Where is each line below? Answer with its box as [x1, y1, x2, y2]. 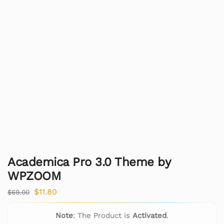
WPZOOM [7, 169, 61, 183]
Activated [132, 210, 166, 220]
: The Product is [73, 210, 132, 220]
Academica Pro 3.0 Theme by [7, 155, 170, 169]
